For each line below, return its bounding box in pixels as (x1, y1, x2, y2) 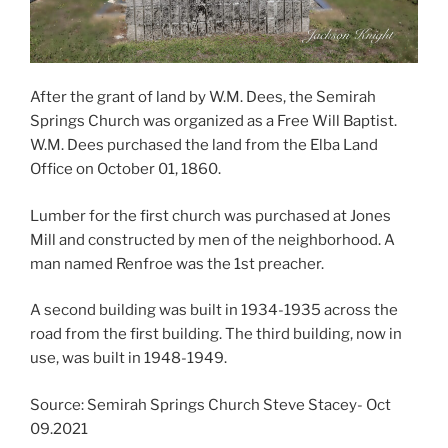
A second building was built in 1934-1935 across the (30, 301, 398, 320)
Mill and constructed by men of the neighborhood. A (30, 230, 395, 249)
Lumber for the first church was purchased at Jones (30, 206, 391, 225)
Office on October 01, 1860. (30, 160, 224, 179)
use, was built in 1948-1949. (30, 349, 227, 368)
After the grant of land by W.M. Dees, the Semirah (30, 88, 376, 107)
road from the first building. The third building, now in (30, 325, 402, 344)
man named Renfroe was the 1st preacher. (30, 254, 327, 273)
